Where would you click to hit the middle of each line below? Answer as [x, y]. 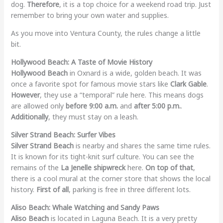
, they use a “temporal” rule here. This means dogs [121, 95]
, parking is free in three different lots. [129, 189]
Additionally [29, 116]
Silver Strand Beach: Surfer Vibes [63, 134]
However [25, 95]
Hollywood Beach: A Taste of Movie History [81, 62]
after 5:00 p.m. [157, 106]
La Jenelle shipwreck [93, 167]
